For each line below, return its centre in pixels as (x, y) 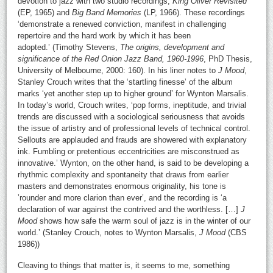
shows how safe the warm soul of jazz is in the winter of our (144, 221)
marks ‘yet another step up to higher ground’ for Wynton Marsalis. (133, 93)
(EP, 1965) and (45, 12)
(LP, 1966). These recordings (193, 12)
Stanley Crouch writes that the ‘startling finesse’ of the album (126, 82)
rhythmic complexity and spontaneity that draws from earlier (123, 174)
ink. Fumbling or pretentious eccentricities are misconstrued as (129, 151)
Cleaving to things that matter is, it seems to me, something (124, 265)
